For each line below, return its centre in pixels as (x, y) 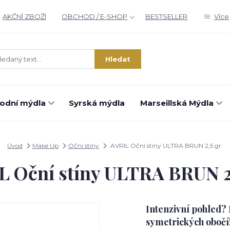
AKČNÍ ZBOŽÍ (24, 16)
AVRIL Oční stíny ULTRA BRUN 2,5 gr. (166, 146)
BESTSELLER (166, 16)
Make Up (45, 146)
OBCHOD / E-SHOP (94, 16)
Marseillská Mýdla (177, 103)
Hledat (118, 59)
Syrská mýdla (97, 103)
